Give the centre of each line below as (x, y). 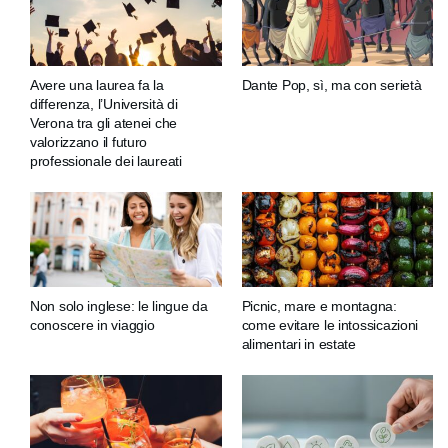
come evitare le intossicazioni (330, 325)
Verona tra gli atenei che (104, 122)
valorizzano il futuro (89, 141)
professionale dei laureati (106, 160)
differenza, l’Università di (104, 103)
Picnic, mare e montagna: (319, 306)
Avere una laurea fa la (97, 84)
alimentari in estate (298, 344)
